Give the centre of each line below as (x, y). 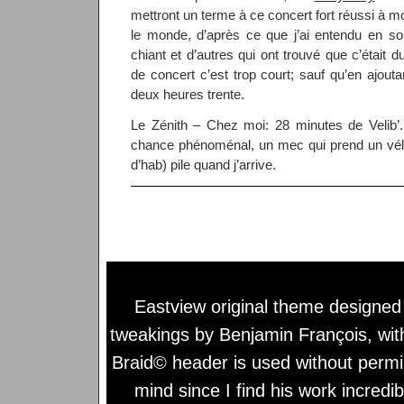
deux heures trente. (188, 94)
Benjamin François (293, 334)
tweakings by (164, 334)
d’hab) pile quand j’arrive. (203, 165)
